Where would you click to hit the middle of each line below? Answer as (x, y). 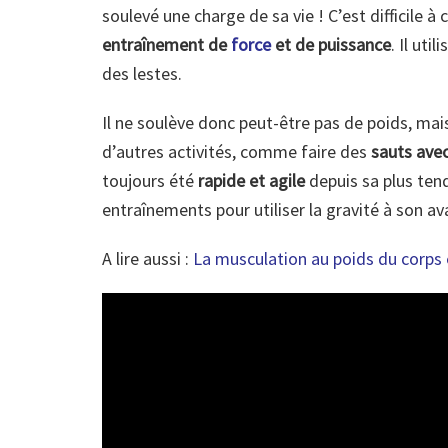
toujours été (150, 181)
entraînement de (166, 45)
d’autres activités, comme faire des (236, 152)
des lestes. (142, 74)
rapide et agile (251, 181)
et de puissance (333, 45)
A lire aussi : (147, 259)
